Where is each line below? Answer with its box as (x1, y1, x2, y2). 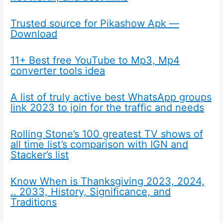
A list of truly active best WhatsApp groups (10, 91, 212, 104)
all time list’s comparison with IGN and (10, 138, 189, 151)
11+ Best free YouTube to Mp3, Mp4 (10, 54, 180, 67)
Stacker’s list (10, 149, 69, 161)
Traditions (10, 196, 57, 209)
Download (10, 28, 58, 40)
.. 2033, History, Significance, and (10, 186, 171, 198)
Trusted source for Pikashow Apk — (10, 17, 180, 30)
